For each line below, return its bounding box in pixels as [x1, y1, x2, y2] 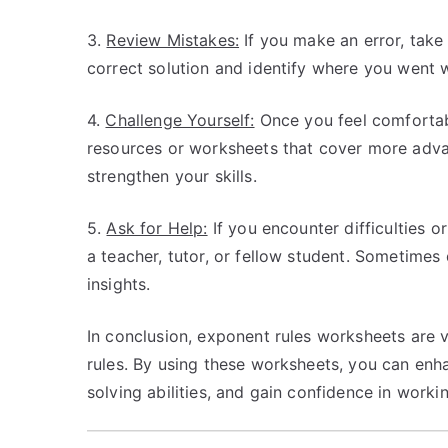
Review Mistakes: [106, 30, 240, 50]
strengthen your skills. [87, 166, 257, 186]
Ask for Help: [106, 218, 208, 238]
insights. [87, 274, 151, 294]
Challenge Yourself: [105, 110, 255, 130]
